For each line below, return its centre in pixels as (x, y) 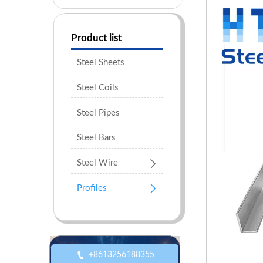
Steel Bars (96, 138)
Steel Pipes (98, 113)
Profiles (92, 188)
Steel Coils (97, 87)
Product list (96, 38)
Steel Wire (97, 163)
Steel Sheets (100, 63)
